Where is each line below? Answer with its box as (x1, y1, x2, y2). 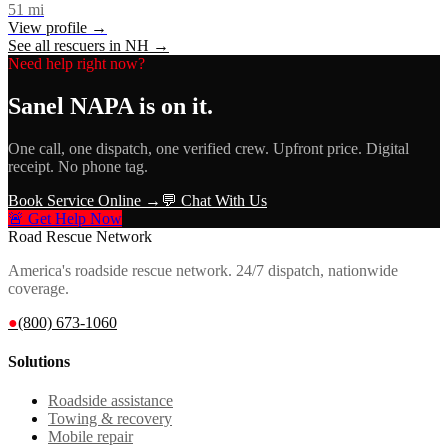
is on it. (133, 92, 213, 119)
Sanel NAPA (8, 92, 133, 119)
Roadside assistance (48, 392, 173, 410)
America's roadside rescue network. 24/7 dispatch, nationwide (8, 261, 398, 279)
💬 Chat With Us (161, 191, 267, 209)
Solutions (8, 352, 70, 370)
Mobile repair (48, 428, 133, 446)
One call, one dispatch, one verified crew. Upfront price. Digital (8, 139, 409, 157)
